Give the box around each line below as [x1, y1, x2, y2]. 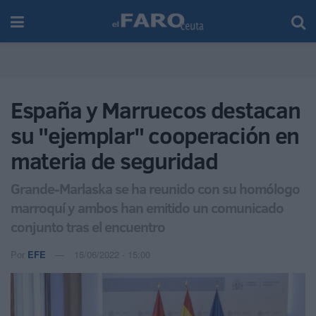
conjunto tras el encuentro [11, 216, 165, 236]
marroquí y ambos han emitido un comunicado [11, 197, 284, 217]
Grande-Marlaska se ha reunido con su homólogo [11, 178, 300, 198]
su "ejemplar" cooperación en [11, 120, 300, 151]
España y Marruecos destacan [11, 95, 300, 126]
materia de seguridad [11, 145, 218, 176]
